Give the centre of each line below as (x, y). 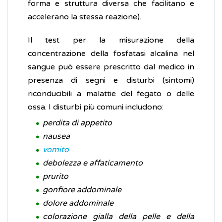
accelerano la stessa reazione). (84, 17)
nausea (56, 137)
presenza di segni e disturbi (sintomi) (111, 81)
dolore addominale (78, 203)
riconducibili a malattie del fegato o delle (111, 94)
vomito (56, 150)
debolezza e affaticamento (93, 163)
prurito (55, 177)
